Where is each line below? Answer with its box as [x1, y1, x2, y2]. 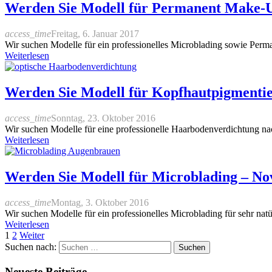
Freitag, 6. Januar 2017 [51, 29, 139, 39]
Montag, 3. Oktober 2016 [51, 197, 149, 208]
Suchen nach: [5, 242, 56, 253]
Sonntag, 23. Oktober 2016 [51, 113, 155, 124]
